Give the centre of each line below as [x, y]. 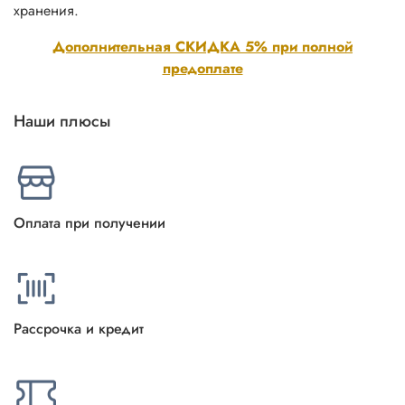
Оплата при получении [89, 222]
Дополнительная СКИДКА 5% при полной [202, 46]
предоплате [202, 68]
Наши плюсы [62, 121]
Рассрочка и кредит [79, 328]
